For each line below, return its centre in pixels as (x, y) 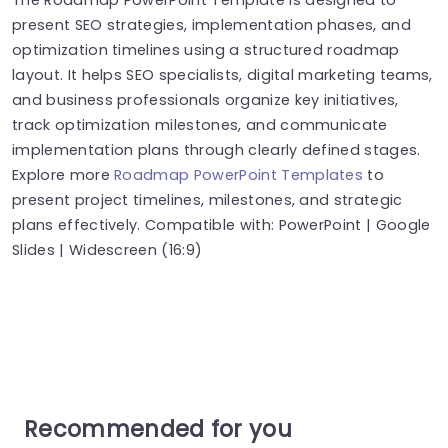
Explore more (63, 174)
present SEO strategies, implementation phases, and (212, 24)
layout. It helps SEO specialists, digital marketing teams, (222, 74)
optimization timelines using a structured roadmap (206, 49)
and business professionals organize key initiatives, (205, 99)
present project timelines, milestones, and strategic (207, 199)
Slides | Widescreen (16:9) (107, 249)
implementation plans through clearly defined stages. (216, 149)
